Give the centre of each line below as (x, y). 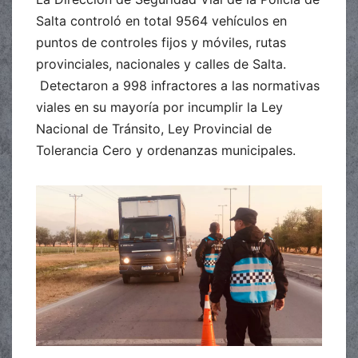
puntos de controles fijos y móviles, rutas (161, 42)
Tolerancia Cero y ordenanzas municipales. (166, 150)
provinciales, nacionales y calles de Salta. (161, 64)
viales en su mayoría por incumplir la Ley (159, 107)
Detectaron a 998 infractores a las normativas (178, 85)
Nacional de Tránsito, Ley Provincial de (154, 128)
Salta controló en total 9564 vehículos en (161, 20)
